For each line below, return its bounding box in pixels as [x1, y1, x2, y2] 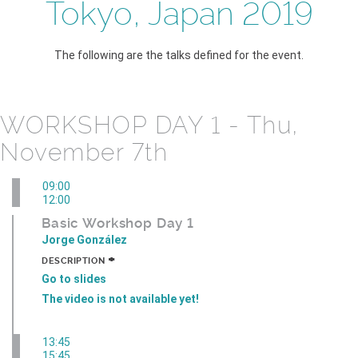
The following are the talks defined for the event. [54, 49, 304, 62]
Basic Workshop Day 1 [42, 215, 194, 231]
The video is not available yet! [42, 292, 199, 306]
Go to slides [42, 272, 106, 286]
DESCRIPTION [42, 256, 108, 266]
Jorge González [42, 233, 127, 246]
